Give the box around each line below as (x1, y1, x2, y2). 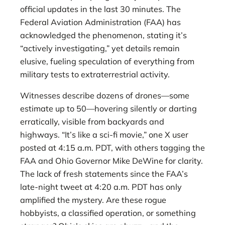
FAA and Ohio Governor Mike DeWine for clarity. (20, 156, 203, 166)
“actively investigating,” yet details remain (20, 43, 180, 53)
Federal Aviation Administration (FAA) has (20, 17, 181, 27)
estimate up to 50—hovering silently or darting (20, 103, 197, 114)
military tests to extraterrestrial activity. (20, 69, 170, 79)
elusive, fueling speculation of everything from (20, 56, 194, 66)
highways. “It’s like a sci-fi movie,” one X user (20, 130, 188, 140)
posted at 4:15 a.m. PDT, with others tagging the (20, 143, 205, 153)
